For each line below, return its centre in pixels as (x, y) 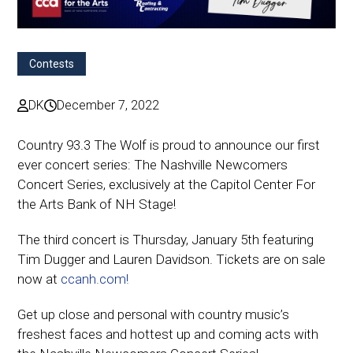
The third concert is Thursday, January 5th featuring (166, 239)
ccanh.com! (95, 279)
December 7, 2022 (108, 105)
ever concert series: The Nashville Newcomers (153, 164)
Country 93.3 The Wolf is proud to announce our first (169, 145)
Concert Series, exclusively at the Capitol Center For (167, 184)
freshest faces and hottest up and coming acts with (168, 334)
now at (39, 279)
